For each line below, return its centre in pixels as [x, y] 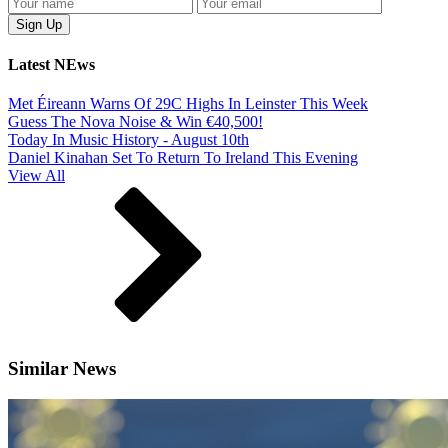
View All [36, 176]
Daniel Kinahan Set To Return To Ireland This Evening [183, 158]
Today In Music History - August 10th [128, 140]
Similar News [62, 369]
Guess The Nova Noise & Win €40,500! [135, 122]
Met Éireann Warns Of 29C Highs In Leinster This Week [188, 104]
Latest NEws [51, 65]
